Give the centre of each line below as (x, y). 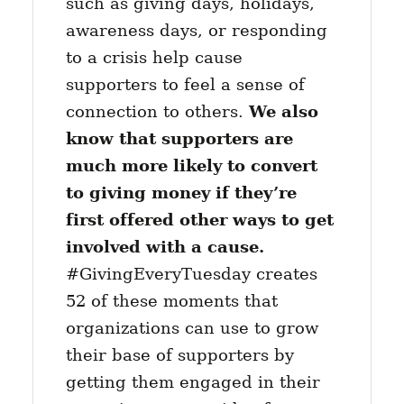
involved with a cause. (165, 246)
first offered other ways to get (199, 219)
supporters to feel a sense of (185, 84)
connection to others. (157, 111)
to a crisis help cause (154, 57)
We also (283, 111)
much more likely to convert (191, 165)
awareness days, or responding (196, 30)
